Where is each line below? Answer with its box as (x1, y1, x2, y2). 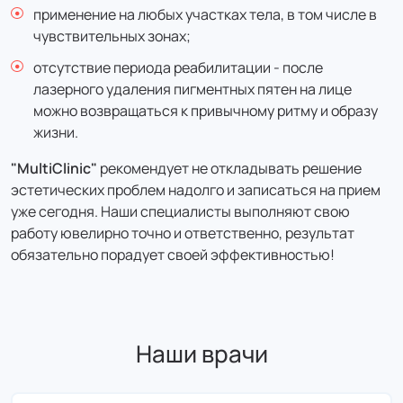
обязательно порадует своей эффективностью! (11, 245, 335, 264)
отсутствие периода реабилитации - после (33, 58, 323, 77)
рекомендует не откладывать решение (97, 158, 362, 178)
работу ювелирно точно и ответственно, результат (11, 223, 354, 243)
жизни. (33, 122, 78, 142)
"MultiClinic (11, 158, 91, 178)
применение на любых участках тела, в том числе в (33, 4, 377, 24)
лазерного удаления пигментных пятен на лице (33, 79, 352, 99)
